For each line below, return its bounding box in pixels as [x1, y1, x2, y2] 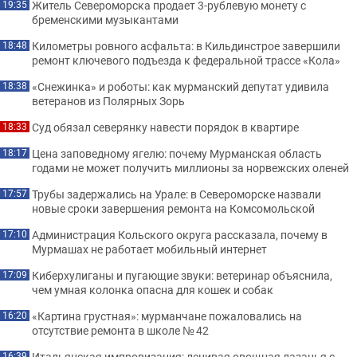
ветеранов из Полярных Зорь [32, 93, 185, 108]
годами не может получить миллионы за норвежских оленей [32, 160, 349, 175]
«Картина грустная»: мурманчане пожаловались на [32, 308, 302, 324]
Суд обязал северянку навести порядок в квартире [32, 120, 299, 135]
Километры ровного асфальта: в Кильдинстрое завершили [32, 38, 340, 53]
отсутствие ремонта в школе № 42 [32, 323, 209, 338]
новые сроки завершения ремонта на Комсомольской [32, 201, 315, 216]
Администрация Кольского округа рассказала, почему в [32, 227, 328, 242]
